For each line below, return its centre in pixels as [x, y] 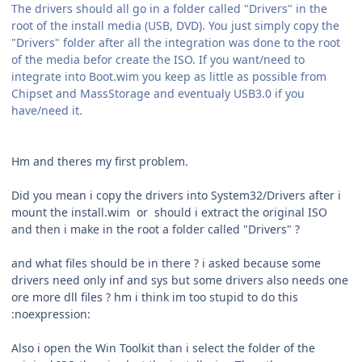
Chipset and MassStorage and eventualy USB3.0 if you [158, 93]
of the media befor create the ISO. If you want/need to [158, 59]
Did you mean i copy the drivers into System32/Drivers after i [176, 195]
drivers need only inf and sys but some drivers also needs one [180, 280]
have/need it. [47, 110]
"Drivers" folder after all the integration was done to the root [176, 42]
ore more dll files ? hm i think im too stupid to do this [155, 297]
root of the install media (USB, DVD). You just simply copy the [175, 25]
